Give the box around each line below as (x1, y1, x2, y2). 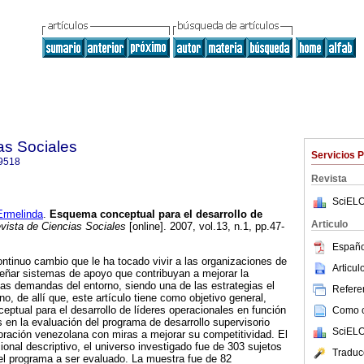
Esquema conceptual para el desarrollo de (50, 208, 262, 221)
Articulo (311, 219, 348, 230)
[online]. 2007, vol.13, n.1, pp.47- (126, 220, 284, 233)
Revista (311, 173, 347, 184)
